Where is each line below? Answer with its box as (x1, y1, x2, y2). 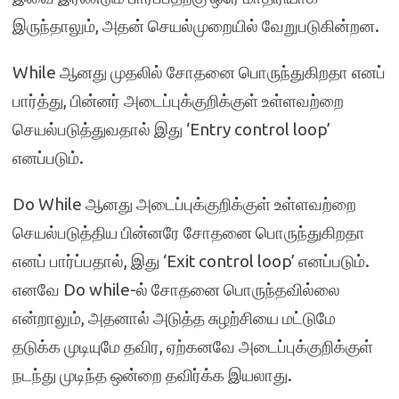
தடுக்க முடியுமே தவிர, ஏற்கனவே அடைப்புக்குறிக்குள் (12, 337, 373, 356)
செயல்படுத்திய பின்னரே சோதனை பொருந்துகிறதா (12, 223, 365, 242)
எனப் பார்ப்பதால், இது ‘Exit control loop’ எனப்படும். (12, 251, 370, 271)
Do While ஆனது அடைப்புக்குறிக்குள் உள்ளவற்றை (12, 194, 356, 214)
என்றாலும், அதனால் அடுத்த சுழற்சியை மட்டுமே (12, 308, 336, 328)
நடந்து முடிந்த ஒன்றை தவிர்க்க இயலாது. (12, 365, 292, 385)
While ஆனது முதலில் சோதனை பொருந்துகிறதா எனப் (12, 62, 386, 82)
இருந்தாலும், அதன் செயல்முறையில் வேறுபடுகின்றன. (12, 16, 379, 36)
